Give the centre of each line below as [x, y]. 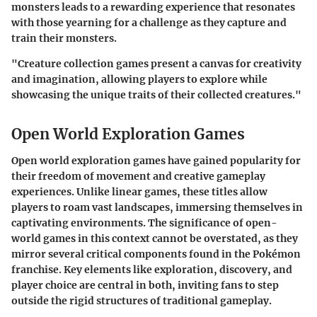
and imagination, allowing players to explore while [139, 79]
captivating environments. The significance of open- [144, 223]
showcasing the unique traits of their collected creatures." [156, 94]
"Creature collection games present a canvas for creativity [156, 63]
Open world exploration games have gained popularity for [156, 161]
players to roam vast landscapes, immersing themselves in [157, 208]
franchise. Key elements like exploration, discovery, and [152, 270]
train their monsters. [64, 38]
